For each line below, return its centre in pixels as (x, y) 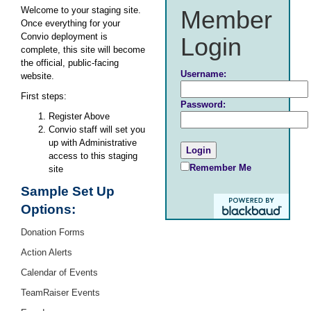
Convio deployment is (64, 36)
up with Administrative (93, 143)
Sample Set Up (68, 191)
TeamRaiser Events (60, 293)
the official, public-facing (70, 63)
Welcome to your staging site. (81, 10)
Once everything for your (70, 23)
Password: (203, 104)
